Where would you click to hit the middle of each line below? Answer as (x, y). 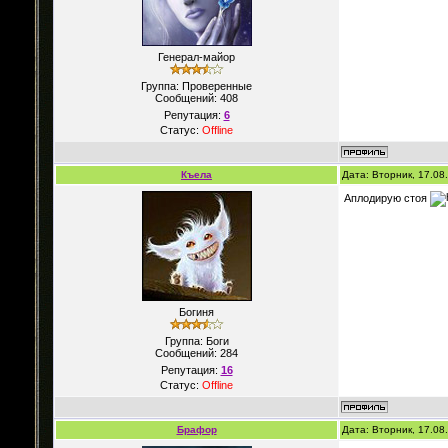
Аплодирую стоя (387, 197)
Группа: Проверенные (196, 86)
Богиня (196, 312)
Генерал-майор (196, 57)
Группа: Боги (196, 341)
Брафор (196, 429)
